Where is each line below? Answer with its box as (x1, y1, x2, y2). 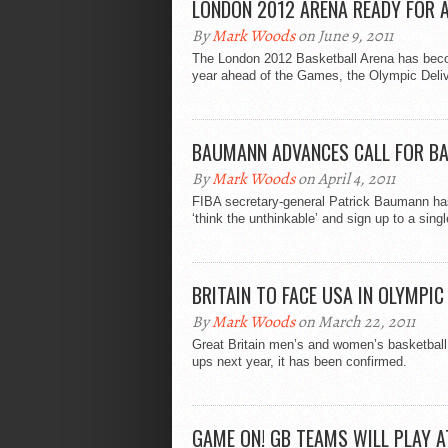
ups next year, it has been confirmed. (192, 354, 407, 369)
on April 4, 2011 (295, 168, 395, 190)
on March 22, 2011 (295, 311, 415, 333)
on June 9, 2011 (295, 25, 393, 47)
